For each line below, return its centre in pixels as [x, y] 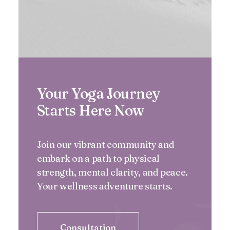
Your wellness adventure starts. [105, 186]
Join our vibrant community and [106, 145]
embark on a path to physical [98, 158]
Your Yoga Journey [99, 93]
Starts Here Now [91, 110]
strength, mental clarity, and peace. [113, 172]
